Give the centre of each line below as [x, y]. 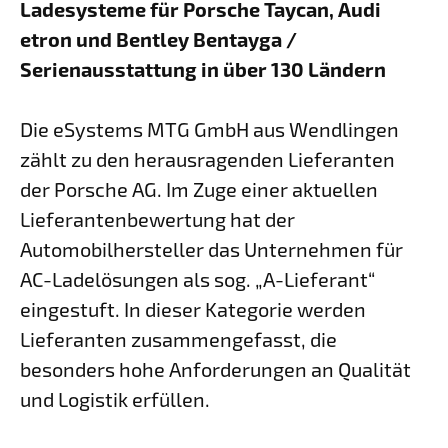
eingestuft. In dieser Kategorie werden [193, 309]
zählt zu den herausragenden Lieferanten [207, 159]
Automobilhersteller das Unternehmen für [211, 249]
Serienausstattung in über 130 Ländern [203, 69]
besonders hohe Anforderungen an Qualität [215, 369]
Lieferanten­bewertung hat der [157, 219]
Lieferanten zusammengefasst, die [178, 339]
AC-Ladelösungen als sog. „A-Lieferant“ [197, 279]
